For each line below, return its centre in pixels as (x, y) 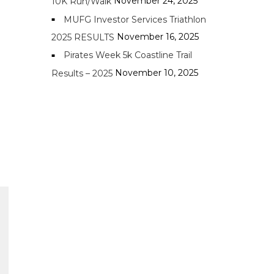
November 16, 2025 (157, 36)
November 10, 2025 (156, 72)
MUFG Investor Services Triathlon (135, 19)
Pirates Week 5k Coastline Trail (128, 55)
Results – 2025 (82, 73)
